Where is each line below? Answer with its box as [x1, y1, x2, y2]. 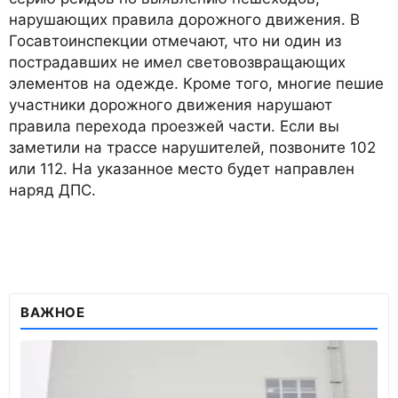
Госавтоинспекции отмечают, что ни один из [9, 32, 341, 51]
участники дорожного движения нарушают [9, 96, 332, 115]
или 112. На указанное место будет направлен [9, 160, 354, 179]
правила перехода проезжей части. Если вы [9, 117, 339, 136]
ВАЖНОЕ [20, 304, 85, 322]
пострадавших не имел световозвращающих [9, 53, 346, 72]
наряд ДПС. [9, 181, 96, 200]
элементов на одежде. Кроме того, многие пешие [9, 75, 384, 93]
